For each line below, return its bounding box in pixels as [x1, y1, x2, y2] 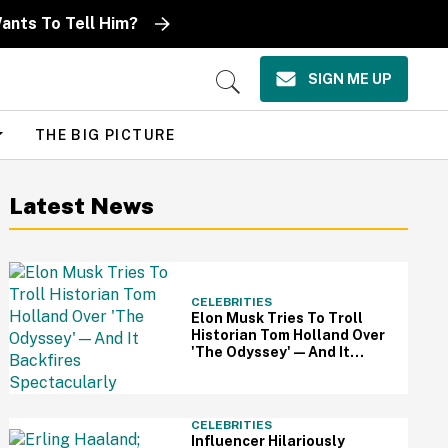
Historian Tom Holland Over [190, 327, 385, 343]
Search [212, 96, 253, 111]
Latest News [9, 192, 155, 219]
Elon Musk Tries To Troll [190, 310, 363, 326]
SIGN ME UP [308, 71, 392, 87]
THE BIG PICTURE [34, 126, 176, 143]
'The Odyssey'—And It [190, 344, 350, 360]
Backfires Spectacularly [190, 361, 364, 377]
